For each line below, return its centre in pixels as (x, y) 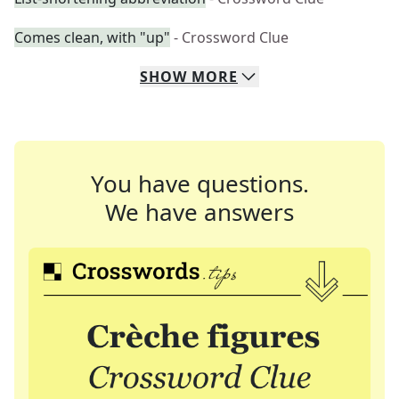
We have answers (199, 212)
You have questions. (199, 183)
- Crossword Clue (231, 37)
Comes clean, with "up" (92, 37)
